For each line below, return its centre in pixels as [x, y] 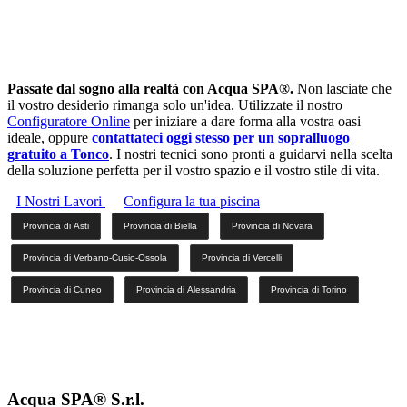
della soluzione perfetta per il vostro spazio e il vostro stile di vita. [194, 171]
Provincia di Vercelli [242, 258]
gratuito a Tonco [58, 154]
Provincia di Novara [272, 226]
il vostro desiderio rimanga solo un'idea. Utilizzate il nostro [175, 105]
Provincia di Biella [160, 226]
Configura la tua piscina [192, 202]
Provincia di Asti [56, 226]
